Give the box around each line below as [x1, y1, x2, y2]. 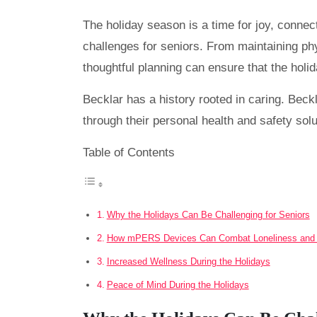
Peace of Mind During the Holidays [106, 279, 249, 291]
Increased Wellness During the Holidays [106, 256, 270, 267]
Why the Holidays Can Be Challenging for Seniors [106, 209, 310, 221]
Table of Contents [83, 146, 175, 160]
